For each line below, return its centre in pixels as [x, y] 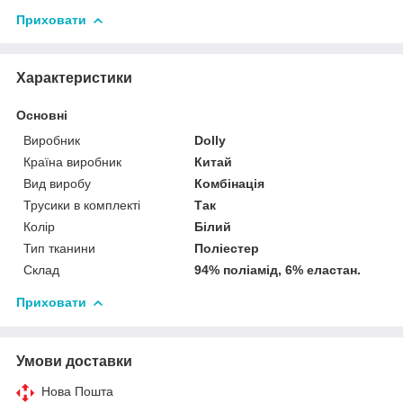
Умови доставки [74, 361]
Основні [42, 115]
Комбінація [230, 183]
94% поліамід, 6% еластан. [278, 269]
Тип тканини [59, 248]
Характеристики [74, 77]
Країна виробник [72, 161]
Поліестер [227, 248]
